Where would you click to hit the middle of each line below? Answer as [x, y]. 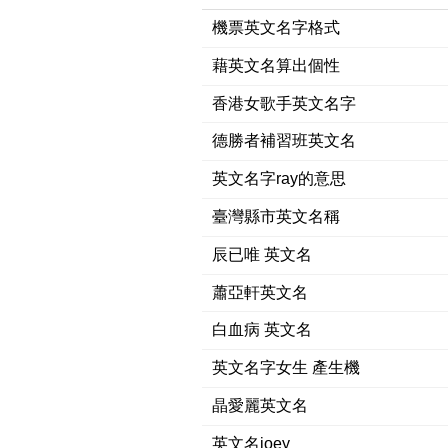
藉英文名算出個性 [275, 65]
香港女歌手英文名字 [283, 103]
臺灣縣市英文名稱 [275, 216]
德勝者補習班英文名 [283, 141]
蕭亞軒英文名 [259, 292]
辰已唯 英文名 [261, 254]
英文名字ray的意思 [278, 179]
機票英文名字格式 [275, 27]
